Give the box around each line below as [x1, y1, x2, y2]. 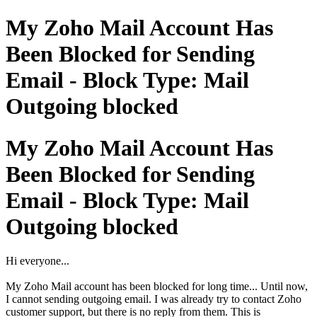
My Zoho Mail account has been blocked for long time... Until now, [6, 280, 308, 293]
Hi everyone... [6, 255, 69, 267]
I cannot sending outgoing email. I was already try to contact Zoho [6, 293, 301, 306]
